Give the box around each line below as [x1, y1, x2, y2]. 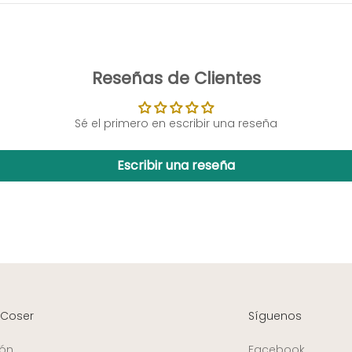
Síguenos [248, 308, 302, 324]
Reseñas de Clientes [91, 67, 261, 90]
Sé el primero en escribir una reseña [75, 115, 277, 132]
